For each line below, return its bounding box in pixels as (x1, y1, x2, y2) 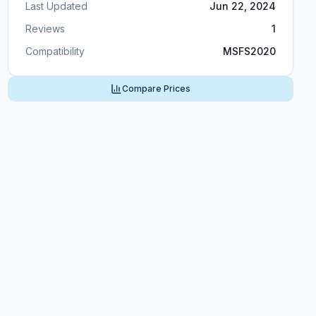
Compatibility (25, 45, 85, 57)
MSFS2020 (222, 45, 276, 57)
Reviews (25, 23, 65, 35)
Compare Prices (121, 83, 190, 94)
